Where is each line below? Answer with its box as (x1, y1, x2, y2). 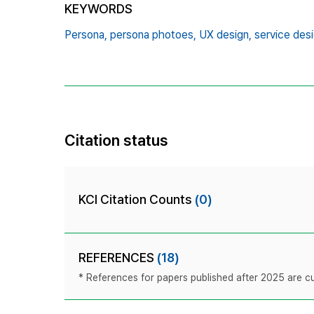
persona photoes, (110, 27, 196, 41)
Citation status (64, 130, 168, 149)
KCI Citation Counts (78, 191, 195, 207)
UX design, (199, 27, 252, 41)
